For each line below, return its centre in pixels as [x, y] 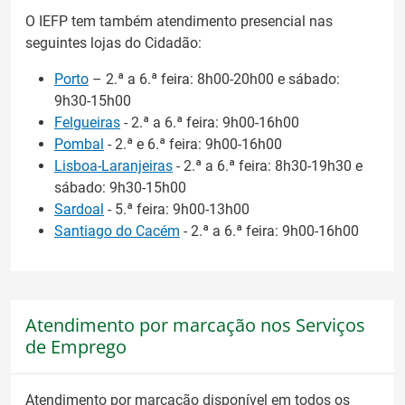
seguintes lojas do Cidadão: [113, 42]
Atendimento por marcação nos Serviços [195, 325]
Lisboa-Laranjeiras [113, 165]
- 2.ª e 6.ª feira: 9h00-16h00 [193, 144]
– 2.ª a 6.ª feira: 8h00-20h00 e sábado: [214, 79]
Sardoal [79, 209]
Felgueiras [87, 122]
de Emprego [76, 346]
